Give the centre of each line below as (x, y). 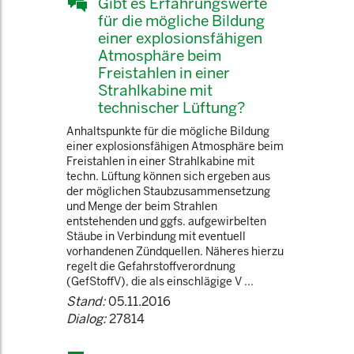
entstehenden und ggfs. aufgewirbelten (166, 221)
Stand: (86, 301)
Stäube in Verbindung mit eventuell (156, 236)
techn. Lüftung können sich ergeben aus (168, 176)
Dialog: (86, 319)
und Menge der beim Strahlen (142, 206)
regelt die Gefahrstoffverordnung (151, 266)
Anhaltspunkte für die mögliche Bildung (168, 131)
